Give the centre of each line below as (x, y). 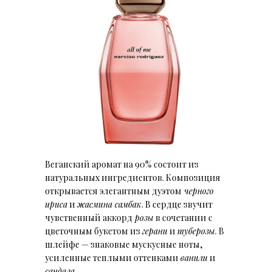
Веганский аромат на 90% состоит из (122, 164)
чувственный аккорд (89, 218)
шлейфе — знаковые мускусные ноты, (124, 244)
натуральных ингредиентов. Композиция (133, 178)
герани (155, 231)
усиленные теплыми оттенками (113, 258)
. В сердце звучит (177, 204)
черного (198, 191)
